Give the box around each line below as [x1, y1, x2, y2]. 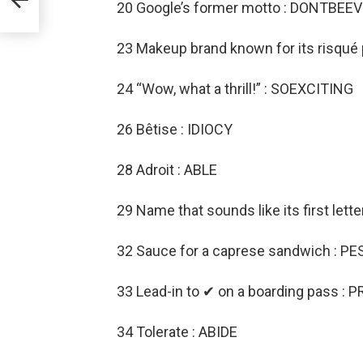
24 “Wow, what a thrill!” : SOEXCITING [117, 80, 353, 98]
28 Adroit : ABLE [117, 161, 217, 179]
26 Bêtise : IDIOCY [117, 121, 233, 139]
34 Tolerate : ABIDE [117, 323, 237, 341]
